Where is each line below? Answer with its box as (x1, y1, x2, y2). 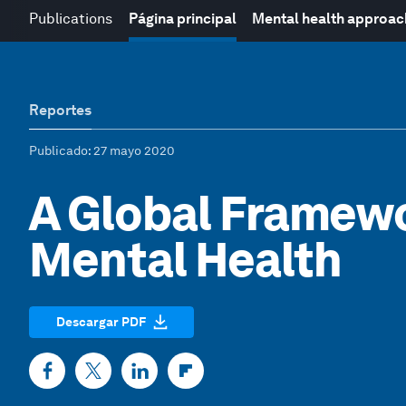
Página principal (128, 10, 237, 27)
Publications (29, 10, 112, 27)
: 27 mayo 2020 (88, 143, 175, 158)
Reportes (29, 101, 92, 119)
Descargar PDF (55, 314, 146, 329)
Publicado (29, 143, 88, 158)
